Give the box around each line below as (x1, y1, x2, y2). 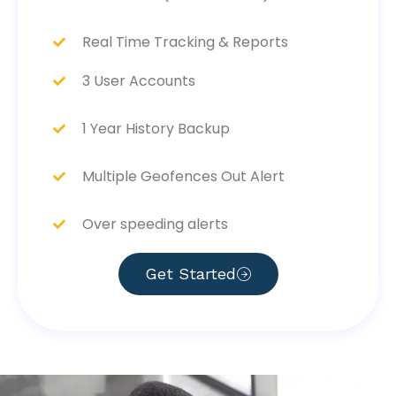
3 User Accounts (81, 70, 195, 91)
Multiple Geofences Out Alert (81, 165, 285, 187)
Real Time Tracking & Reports (81, 31, 288, 52)
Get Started (144, 263, 236, 283)
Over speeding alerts (81, 213, 228, 234)
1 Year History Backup (81, 118, 230, 139)
